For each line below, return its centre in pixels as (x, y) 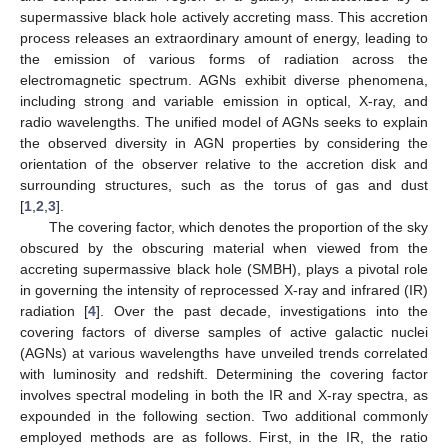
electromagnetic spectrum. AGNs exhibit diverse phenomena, (224, 79)
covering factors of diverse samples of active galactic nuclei (224, 331)
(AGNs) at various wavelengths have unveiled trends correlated (224, 352)
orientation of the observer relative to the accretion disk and (224, 163)
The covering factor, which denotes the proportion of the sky (238, 226)
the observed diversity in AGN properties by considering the (224, 142)
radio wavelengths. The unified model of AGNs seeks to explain (224, 121)
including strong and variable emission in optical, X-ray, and (224, 100)
